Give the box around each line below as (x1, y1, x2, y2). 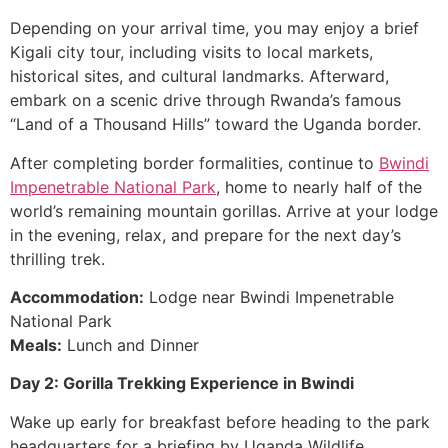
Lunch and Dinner (62, 335, 199, 355)
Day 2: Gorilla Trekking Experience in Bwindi (10, 373, 354, 394)
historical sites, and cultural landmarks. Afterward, (10, 66, 389, 87)
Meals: (10, 335, 62, 355)
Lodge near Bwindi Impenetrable (144, 287, 394, 307)
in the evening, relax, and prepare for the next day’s (10, 224, 401, 245)
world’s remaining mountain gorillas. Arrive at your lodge (10, 200, 438, 221)
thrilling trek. (10, 248, 105, 269)
